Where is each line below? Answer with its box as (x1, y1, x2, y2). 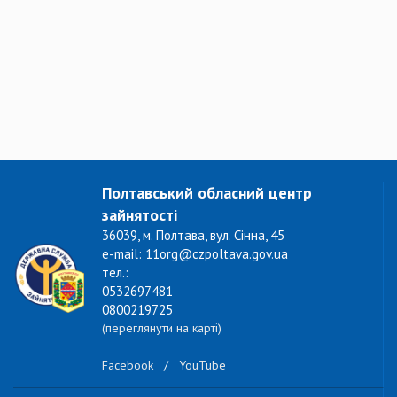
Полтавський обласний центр (102, 183, 312, 203)
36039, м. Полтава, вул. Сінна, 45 (102, 227, 284, 244)
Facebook (102, 357, 153, 374)
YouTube (179, 357, 226, 374)
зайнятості (102, 205, 177, 225)
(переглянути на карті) (102, 320, 222, 336)
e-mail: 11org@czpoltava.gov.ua (102, 245, 288, 262)
